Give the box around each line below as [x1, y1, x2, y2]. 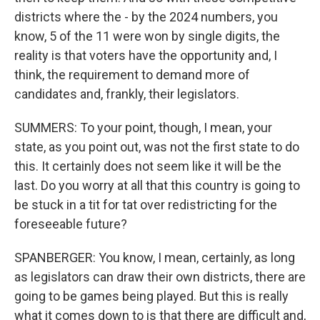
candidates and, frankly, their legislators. [14, 86, 239, 101]
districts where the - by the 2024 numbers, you [14, 9, 278, 24]
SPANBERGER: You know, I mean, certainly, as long [14, 250, 295, 265]
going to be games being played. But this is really [14, 289, 289, 304]
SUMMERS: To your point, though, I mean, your [14, 120, 272, 135]
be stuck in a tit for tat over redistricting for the [14, 197, 277, 212]
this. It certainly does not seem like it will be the [14, 159, 281, 174]
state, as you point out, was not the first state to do [14, 139, 299, 154]
